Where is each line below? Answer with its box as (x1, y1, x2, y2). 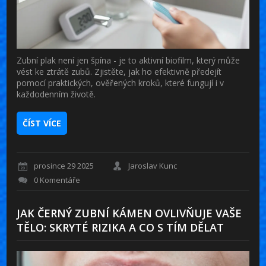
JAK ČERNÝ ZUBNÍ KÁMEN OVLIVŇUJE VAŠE (17, 205, 242, 220)
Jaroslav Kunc (128, 160, 178, 172)
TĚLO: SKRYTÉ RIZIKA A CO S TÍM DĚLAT (17, 220, 224, 235)
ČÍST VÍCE (23, 118, 62, 129)
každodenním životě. (17, 88, 96, 100)
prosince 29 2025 (34, 160, 94, 172)
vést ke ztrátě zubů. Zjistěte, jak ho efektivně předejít (17, 66, 222, 78)
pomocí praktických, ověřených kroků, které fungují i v (17, 77, 224, 89)
